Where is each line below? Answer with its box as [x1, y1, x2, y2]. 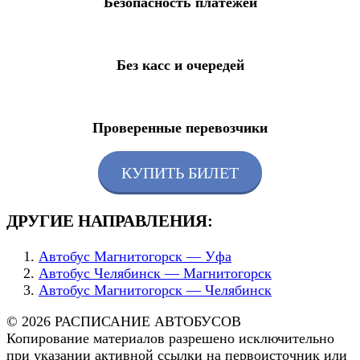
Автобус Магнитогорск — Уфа [39, 248, 231, 265]
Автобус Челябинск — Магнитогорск [39, 265, 272, 282]
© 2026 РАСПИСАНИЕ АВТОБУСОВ [6, 313, 241, 330]
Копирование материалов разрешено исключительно [6, 330, 334, 347]
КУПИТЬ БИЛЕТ [121, 163, 239, 182]
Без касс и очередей [116, 57, 244, 74]
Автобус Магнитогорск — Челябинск [39, 282, 272, 299]
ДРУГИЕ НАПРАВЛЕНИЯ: [6, 211, 213, 231]
